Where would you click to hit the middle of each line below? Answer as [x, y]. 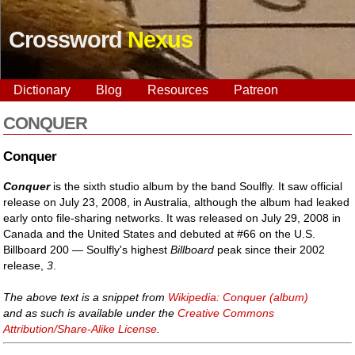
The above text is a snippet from [86, 297]
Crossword [68, 40]
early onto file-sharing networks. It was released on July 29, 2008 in [172, 218]
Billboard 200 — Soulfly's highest [87, 249]
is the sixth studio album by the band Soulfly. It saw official [197, 186]
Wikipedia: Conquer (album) [239, 297]
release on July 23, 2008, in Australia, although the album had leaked [177, 202]
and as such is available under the [91, 313]
